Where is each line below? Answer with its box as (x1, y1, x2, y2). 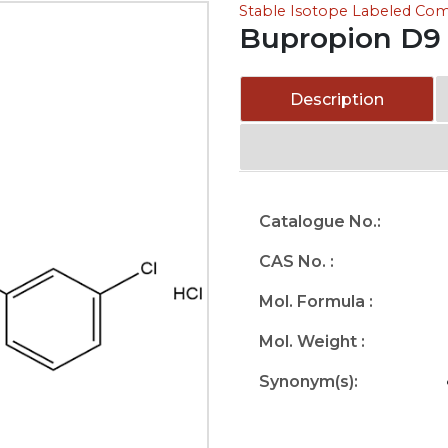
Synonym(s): (259, 372, 358, 391)
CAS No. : (259, 252, 334, 271)
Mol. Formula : (259, 292, 373, 311)
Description (290, 90, 385, 109)
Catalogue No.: (259, 212, 381, 231)
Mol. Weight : (259, 332, 365, 351)
